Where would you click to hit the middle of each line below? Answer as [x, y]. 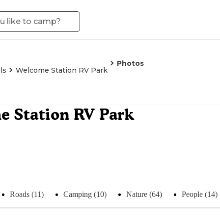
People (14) [200, 194]
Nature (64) [144, 194]
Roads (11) [27, 194]
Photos [130, 63]
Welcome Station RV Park [62, 70]
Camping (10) [85, 194]
